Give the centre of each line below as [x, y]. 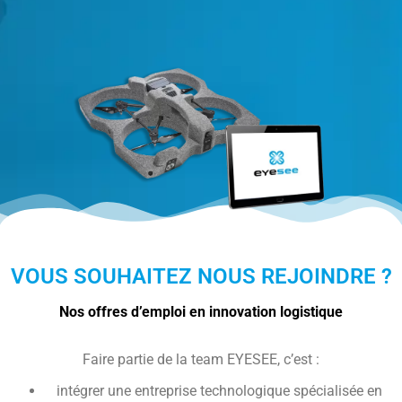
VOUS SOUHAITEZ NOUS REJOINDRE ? [201, 276]
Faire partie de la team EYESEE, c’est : [201, 359]
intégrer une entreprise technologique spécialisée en [219, 390]
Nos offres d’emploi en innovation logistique [201, 311]
